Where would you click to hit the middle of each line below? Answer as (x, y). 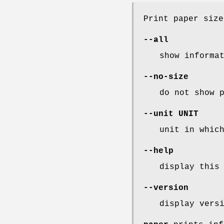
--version (166, 188)
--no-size (166, 77)
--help (158, 151)
